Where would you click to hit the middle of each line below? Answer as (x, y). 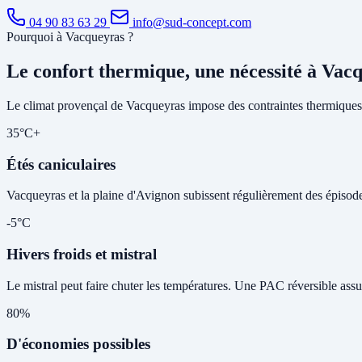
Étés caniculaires (61, 164)
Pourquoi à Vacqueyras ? (70, 37)
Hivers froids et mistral (82, 255)
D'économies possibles (78, 344)
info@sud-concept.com (190, 23)
